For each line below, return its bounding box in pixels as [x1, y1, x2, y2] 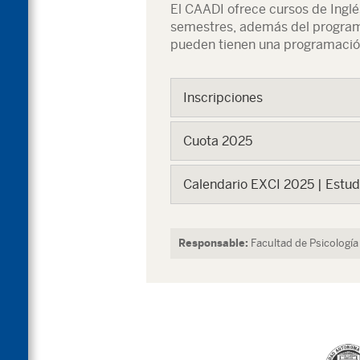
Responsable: [178, 237, 248, 249]
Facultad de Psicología [251, 237, 358, 249]
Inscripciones [183, 90, 263, 105]
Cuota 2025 [183, 133, 252, 149]
